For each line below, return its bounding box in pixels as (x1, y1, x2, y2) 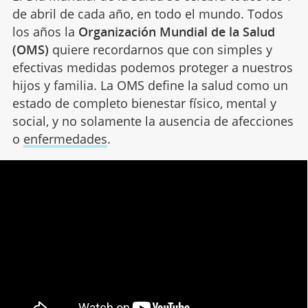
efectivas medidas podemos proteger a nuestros (12, 58, 293, 76)
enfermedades (23, 130, 107, 147)
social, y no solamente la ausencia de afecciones (12, 112, 294, 129)
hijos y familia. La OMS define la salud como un (12, 76, 288, 93)
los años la (12, 23, 78, 40)
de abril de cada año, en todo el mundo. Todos (12, 5, 283, 22)
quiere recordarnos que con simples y (48, 41, 272, 58)
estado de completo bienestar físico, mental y (12, 94, 276, 111)
